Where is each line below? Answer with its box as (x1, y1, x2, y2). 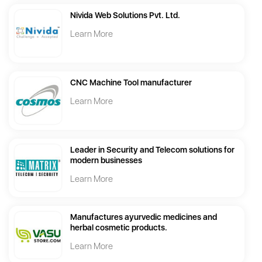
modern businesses (70, 156, 142, 166)
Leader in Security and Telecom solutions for (70, 145, 235, 155)
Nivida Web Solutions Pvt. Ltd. (70, 11, 180, 20)
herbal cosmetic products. (70, 223, 167, 233)
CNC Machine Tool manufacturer (70, 78, 192, 88)
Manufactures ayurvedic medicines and (70, 212, 217, 222)
